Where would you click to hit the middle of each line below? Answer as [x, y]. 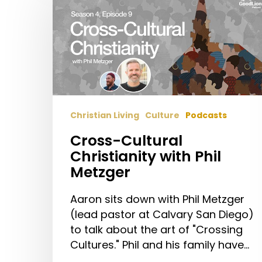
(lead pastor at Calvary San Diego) [162, 215]
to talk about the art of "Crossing [156, 230]
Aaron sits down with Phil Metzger [157, 199]
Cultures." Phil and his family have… [160, 245]
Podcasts [206, 116]
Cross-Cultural [126, 141]
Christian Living [105, 116]
